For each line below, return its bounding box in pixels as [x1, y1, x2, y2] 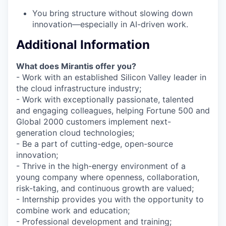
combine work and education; [16, 205, 130, 216]
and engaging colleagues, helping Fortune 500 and [16, 105, 210, 116]
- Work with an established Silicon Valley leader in [16, 72, 206, 83]
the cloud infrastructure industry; [16, 83, 141, 94]
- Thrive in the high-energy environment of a [16, 161, 186, 172]
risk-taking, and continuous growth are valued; [16, 183, 194, 194]
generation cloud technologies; [16, 128, 134, 138]
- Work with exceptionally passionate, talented [16, 94, 194, 105]
